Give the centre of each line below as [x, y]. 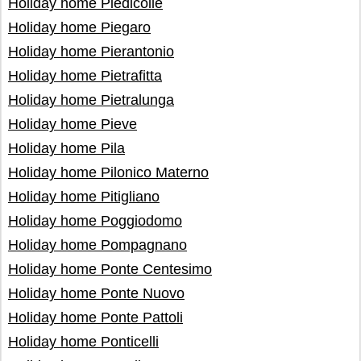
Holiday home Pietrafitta [85, 76]
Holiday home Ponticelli [83, 342]
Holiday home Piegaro [79, 27]
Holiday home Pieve [73, 124]
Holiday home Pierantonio [91, 52]
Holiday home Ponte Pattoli [95, 317]
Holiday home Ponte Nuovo [96, 293]
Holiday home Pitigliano [84, 197]
